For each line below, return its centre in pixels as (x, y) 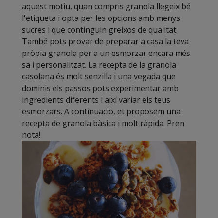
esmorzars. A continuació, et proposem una (101, 112)
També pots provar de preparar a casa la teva (105, 42)
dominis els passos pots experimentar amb (100, 88)
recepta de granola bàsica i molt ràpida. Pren (103, 123)
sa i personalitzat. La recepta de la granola (99, 65)
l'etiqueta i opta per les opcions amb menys (101, 18)
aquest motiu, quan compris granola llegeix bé (106, 7)
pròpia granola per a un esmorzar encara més (106, 53)
